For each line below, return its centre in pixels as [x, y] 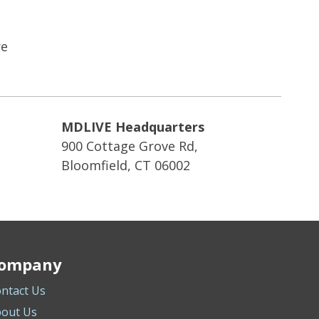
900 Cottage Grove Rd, [129, 146]
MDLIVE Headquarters [132, 126]
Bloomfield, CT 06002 [125, 165]
